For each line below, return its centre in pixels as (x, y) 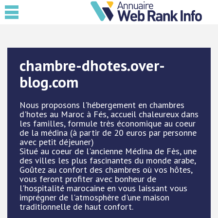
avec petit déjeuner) (57, 142)
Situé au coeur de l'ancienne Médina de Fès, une (108, 151)
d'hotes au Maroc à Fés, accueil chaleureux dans (109, 114)
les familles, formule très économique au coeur (108, 123)
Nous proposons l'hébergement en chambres (102, 105)
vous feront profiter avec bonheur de (88, 179)
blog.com (49, 82)
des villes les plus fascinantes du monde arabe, (108, 160)
